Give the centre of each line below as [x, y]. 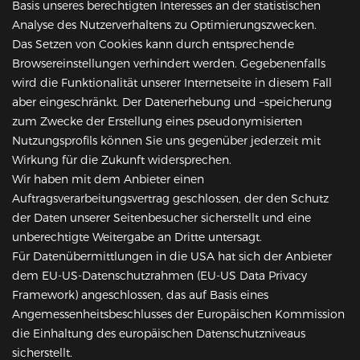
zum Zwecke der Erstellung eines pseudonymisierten [157, 122]
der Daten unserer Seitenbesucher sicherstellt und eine [162, 218]
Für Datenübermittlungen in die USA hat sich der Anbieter [172, 257]
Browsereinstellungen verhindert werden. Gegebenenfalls [169, 64]
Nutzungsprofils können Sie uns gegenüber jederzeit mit [166, 141]
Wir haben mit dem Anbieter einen [108, 180]
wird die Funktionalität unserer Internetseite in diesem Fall [172, 83]
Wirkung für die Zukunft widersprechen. [122, 160]
